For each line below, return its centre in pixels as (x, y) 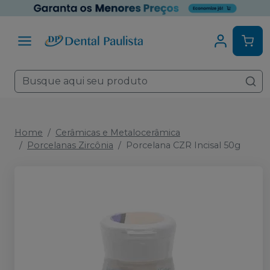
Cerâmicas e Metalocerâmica (118, 133)
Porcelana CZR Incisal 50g (183, 145)
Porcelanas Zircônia (70, 145)
